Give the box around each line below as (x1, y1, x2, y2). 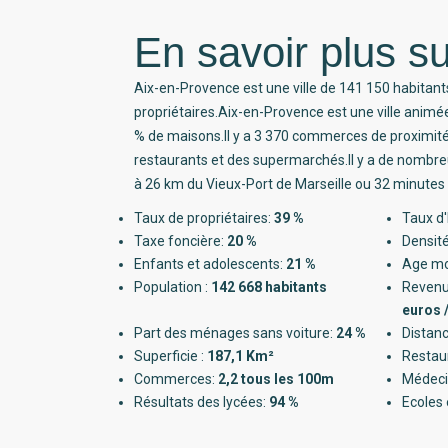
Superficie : (134, 347, 208, 364)
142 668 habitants (211, 278, 328, 295)
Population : (134, 278, 212, 295)
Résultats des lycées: (134, 393, 270, 410)
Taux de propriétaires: (134, 209, 275, 226)
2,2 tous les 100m (218, 370, 335, 387)
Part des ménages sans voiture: (134, 324, 337, 341)
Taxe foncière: (134, 232, 228, 249)
